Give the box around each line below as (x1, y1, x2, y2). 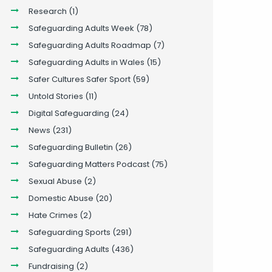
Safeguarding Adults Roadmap (28, 39, 151, 51)
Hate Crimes (28, 209, 78, 221)
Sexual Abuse (28, 175, 82, 187)
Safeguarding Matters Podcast (28, 158, 149, 170)
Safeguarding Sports (28, 226, 110, 238)
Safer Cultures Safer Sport (28, 73, 131, 85)
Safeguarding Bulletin (28, 141, 113, 153)
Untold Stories (28, 90, 83, 102)
